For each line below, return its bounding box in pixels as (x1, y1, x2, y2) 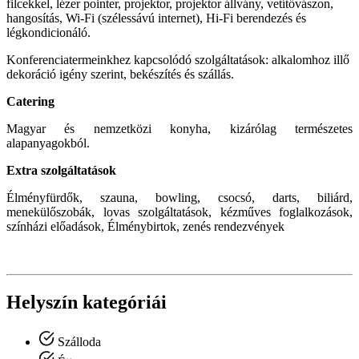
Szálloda (54, 335, 101, 349)
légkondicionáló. (6, 26, 91, 40)
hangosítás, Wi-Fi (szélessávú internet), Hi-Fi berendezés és (6, 11, 306, 26)
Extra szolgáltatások (6, 163, 116, 178)
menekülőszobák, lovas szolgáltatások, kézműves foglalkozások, (6, 205, 353, 220)
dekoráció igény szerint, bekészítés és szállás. (6, 67, 234, 82)
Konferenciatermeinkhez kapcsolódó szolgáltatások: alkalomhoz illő (6, 53, 349, 67)
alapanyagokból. (6, 136, 90, 151)
